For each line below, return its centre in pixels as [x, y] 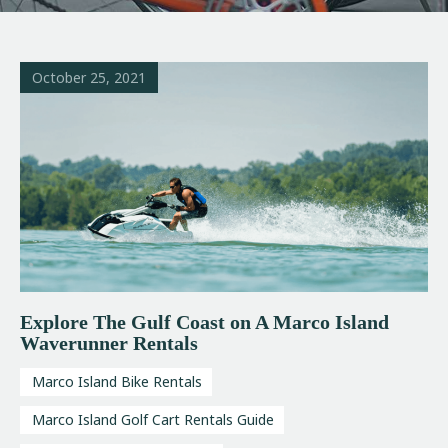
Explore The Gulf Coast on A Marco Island [204, 321]
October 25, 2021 [89, 77]
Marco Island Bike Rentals [117, 381]
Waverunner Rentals [109, 342]
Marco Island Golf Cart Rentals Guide [153, 419]
